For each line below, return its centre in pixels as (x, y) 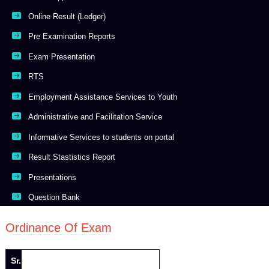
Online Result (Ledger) (67, 17)
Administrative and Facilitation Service (95, 117)
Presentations (53, 177)
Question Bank (54, 197)
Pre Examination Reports (72, 37)
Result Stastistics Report (72, 157)
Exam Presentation (62, 56)
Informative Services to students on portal (101, 137)
